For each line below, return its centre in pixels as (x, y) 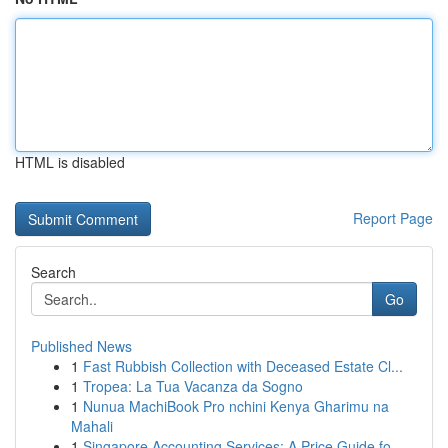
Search (53, 272)
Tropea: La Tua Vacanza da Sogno (193, 386)
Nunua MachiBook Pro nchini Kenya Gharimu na (236, 406)
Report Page (393, 218)
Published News (81, 346)
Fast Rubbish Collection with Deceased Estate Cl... (243, 366)
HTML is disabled (70, 162)
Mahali (92, 426)
